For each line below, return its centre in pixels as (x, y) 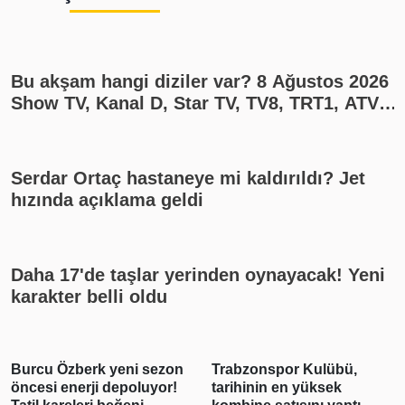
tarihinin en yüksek (277, 387)
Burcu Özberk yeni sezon (97, 369)
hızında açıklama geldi (107, 199)
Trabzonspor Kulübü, (284, 369)
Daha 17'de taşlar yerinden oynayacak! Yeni (198, 274)
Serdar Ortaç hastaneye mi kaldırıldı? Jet (188, 178)
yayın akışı (57, 124)
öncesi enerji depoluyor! (94, 387)
